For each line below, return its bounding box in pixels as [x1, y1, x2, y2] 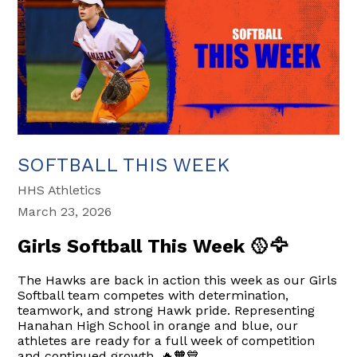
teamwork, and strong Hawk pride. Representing [18, 302, 316, 318]
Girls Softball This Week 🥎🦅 [18, 234, 289, 257]
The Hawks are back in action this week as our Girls [18, 272, 338, 288]
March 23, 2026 [18, 203, 112, 219]
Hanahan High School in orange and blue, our [18, 317, 299, 333]
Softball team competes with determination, [18, 287, 289, 303]
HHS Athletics [18, 182, 102, 198]
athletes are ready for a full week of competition [18, 332, 316, 348]
